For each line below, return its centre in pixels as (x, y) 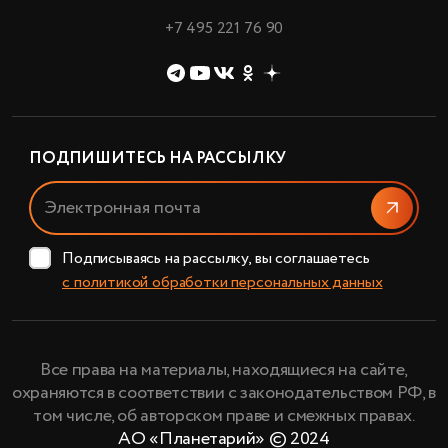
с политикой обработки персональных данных (222, 283)
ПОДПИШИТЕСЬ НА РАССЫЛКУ (158, 159)
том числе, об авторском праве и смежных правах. (224, 416)
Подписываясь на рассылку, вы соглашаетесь (216, 259)
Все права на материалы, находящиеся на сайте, (224, 370)
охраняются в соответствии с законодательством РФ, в (224, 393)
